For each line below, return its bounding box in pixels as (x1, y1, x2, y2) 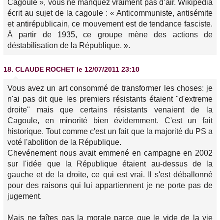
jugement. (7, 192, 42, 200)
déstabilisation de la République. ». (7, 41, 130, 50)
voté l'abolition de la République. (7, 138, 121, 146)
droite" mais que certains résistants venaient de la (7, 106, 213, 114)
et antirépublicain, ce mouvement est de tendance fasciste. (7, 20, 213, 28)
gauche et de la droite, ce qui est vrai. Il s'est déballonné (7, 170, 213, 179)
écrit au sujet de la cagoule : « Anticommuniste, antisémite (7, 9, 213, 17)
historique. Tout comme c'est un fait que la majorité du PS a (7, 127, 213, 136)
